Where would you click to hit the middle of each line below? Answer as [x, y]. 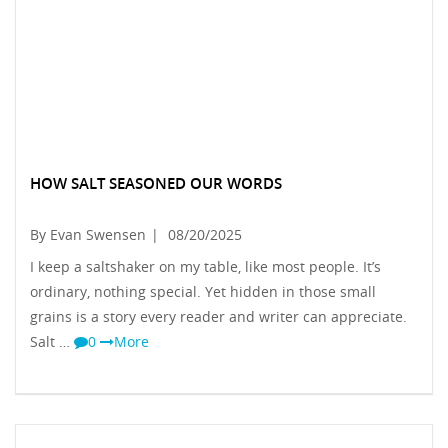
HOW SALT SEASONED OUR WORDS [156, 183]
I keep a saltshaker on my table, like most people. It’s [205, 266]
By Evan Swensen [88, 234]
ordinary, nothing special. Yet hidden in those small [203, 291]
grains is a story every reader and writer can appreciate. [218, 316]
